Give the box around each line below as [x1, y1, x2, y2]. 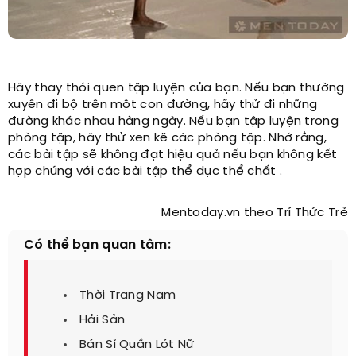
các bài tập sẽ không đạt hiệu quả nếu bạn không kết [8, 149, 338, 162]
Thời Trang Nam [79, 289, 176, 303]
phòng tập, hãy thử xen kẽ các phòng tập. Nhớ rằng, [8, 132, 327, 145]
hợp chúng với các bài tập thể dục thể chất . [8, 165, 283, 179]
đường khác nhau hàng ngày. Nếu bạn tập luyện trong [8, 115, 339, 129]
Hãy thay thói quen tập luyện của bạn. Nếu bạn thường [8, 82, 345, 95]
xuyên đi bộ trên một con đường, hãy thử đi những [8, 99, 318, 112]
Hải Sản [79, 314, 126, 327]
